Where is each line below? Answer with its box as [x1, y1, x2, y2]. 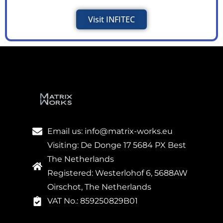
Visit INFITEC [88, 13, 135, 25]
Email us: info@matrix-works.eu [47, 126, 173, 136]
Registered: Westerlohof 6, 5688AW [47, 168, 188, 178]
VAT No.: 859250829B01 [47, 196, 138, 206]
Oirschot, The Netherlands [47, 182, 151, 192]
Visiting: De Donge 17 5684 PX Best [47, 140, 186, 150]
